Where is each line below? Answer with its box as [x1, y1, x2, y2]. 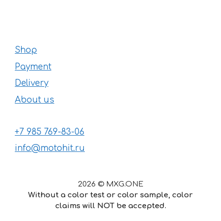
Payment [15, 62, 51, 72]
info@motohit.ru [15, 144, 85, 153]
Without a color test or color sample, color [28, 191, 193, 200]
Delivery [15, 78, 48, 88]
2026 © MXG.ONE [77, 180, 144, 189]
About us [15, 95, 54, 105]
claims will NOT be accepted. [55, 202, 166, 211]
